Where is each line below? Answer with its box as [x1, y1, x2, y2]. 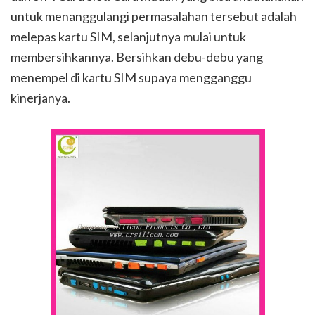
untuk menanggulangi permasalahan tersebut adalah [11, 8, 297, 25]
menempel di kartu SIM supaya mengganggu [11, 70, 252, 86]
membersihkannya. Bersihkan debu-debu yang [11, 49, 263, 65]
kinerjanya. [11, 90, 70, 106]
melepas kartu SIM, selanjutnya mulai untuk [11, 29, 246, 45]
